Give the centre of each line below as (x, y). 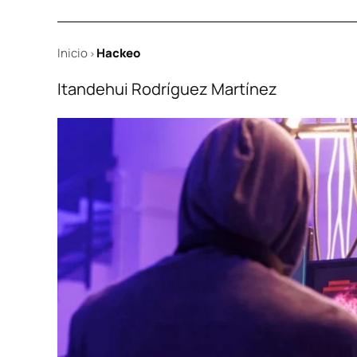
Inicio (73, 53)
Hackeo (118, 53)
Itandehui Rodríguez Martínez (167, 89)
